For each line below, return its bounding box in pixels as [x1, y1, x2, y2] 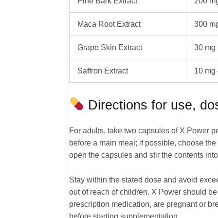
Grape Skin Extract [77, 43, 143, 52]
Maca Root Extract [77, 19, 141, 29]
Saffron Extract [77, 66, 128, 75]
